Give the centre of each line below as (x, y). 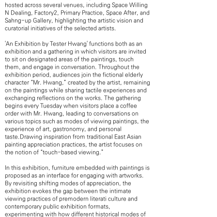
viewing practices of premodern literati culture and (71, 199)
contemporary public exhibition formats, (58, 207)
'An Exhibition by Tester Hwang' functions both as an (74, 44)
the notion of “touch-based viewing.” (54, 152)
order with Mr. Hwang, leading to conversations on (72, 114)
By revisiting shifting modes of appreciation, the (68, 183)
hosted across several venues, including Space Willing (76, 5)
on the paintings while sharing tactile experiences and (76, 90)
